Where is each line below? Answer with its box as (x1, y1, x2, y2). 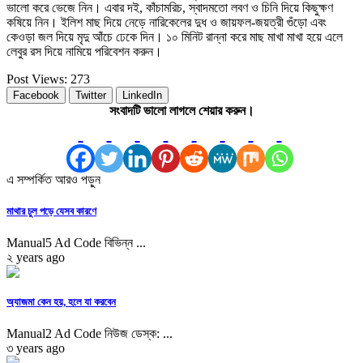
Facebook (13, 88, 59, 101)
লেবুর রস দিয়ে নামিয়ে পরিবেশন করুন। (6, 44, 162, 58)
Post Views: (6, 71, 67, 86)
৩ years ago (6, 341, 65, 356)
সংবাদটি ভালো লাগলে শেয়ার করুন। (109, 103, 254, 117)
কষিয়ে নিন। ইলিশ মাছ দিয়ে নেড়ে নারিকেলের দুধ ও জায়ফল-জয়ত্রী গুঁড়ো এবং (6, 15, 327, 29)
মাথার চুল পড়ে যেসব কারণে (6, 204, 96, 217)
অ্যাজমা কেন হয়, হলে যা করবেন (6, 296, 116, 309)
